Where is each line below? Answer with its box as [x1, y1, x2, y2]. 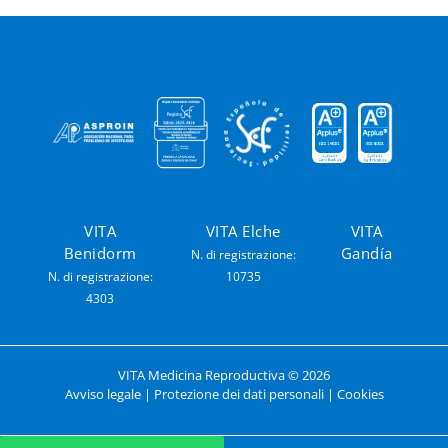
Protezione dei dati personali [153, 385, 324, 403]
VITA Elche [205, 221, 281, 241]
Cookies [336, 385, 384, 403]
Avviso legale [64, 385, 141, 403]
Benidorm [63, 243, 137, 263]
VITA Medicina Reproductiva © [118, 366, 302, 384]
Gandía [340, 243, 393, 263]
